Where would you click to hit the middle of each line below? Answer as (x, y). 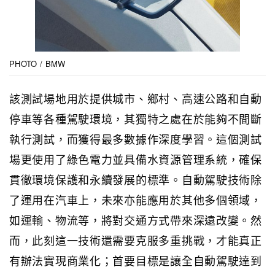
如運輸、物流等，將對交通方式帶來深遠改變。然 (136, 219)
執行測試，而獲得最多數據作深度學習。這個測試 (136, 138)
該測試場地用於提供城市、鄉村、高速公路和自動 (136, 98)
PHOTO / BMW (37, 63)
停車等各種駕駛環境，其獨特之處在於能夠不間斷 (136, 118)
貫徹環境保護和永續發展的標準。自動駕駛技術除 (136, 179)
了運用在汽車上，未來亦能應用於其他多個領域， (136, 199)
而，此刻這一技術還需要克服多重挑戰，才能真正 (136, 240)
